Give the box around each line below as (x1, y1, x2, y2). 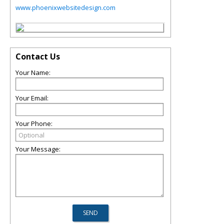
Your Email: (15, 93, 48, 102)
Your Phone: (15, 119, 52, 128)
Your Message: (15, 144, 60, 153)
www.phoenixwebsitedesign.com (15, 3, 115, 12)
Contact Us (15, 51, 60, 62)
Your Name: (15, 68, 50, 77)
